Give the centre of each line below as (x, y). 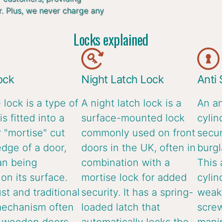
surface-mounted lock (133, 118)
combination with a (126, 163)
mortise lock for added (134, 178)
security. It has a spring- (138, 193)
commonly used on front (139, 133)
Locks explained (111, 40)
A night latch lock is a (132, 103)
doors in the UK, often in (139, 148)
